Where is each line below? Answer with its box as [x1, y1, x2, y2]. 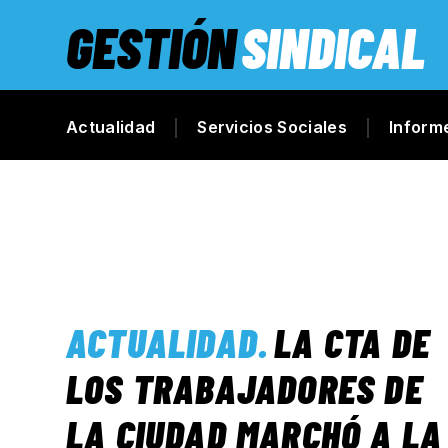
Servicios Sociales [197, 117, 347, 137]
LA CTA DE [274, 318, 431, 366]
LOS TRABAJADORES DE [66, 364, 423, 412]
